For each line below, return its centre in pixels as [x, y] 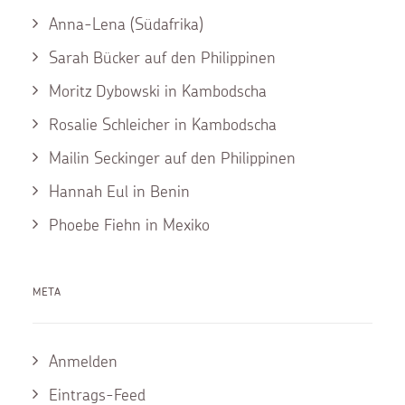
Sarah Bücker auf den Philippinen [162, 57]
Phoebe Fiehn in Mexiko [129, 225]
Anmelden [83, 361]
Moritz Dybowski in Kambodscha [158, 91]
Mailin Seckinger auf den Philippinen [172, 158]
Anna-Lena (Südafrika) [126, 24]
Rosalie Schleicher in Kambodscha [163, 124]
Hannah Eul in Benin [119, 191]
